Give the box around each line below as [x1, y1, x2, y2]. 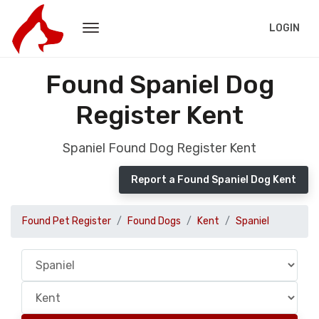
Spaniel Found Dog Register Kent [63, 140, 256, 156]
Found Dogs [127, 215, 181, 227]
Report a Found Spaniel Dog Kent [131, 174, 296, 186]
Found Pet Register [22, 215, 111, 227]
